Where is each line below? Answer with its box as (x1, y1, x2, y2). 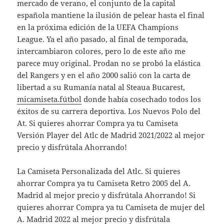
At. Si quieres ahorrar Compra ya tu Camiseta (17, 117, 178, 128)
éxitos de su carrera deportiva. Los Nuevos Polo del (17, 105, 201, 116)
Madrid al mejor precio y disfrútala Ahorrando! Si (17, 189, 196, 200)
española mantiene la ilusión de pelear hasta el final (17, 9, 205, 20)
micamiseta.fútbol (17, 93, 82, 104)
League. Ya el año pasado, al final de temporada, (17, 33, 188, 44)
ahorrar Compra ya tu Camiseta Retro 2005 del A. (17, 177, 191, 188)
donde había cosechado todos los (81, 93, 201, 104)
